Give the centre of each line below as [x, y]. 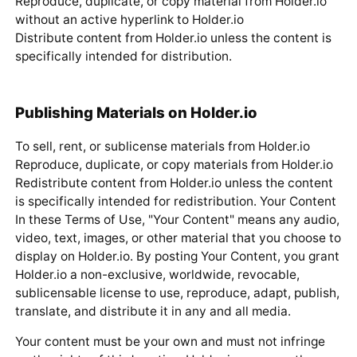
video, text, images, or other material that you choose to [178, 237]
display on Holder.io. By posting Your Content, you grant [177, 256]
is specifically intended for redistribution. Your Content [175, 201]
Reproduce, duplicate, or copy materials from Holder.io [174, 164]
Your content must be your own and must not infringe [170, 342]
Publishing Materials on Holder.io [136, 112]
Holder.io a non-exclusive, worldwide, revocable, [157, 274]
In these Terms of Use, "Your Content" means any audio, [177, 219]
